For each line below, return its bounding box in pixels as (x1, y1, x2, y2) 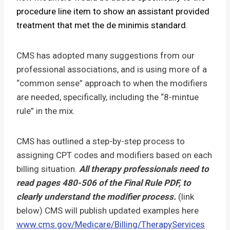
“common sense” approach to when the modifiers (16, 78, 207, 88)
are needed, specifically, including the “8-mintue (16, 92, 199, 102)
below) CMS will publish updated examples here (16, 205, 199, 216)
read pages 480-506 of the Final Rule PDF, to (16, 178, 191, 188)
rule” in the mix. (16, 106, 75, 116)
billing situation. (16, 164, 79, 174)
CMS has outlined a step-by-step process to (16, 136, 185, 146)
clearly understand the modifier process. (16, 191, 176, 202)
